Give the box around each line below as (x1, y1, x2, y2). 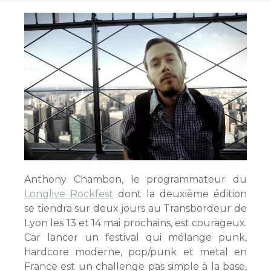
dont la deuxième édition (113, 188, 247, 200)
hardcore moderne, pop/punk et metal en (24, 246, 247, 258)
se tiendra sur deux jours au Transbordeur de (24, 202, 247, 214)
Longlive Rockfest (24, 188, 113, 200)
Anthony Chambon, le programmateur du (24, 173, 247, 185)
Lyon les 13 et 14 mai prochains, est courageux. (24, 217, 247, 229)
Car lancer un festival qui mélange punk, (24, 231, 247, 243)
